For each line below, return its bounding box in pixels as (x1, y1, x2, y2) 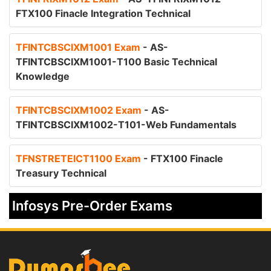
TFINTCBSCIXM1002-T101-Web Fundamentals (16, 119, 237, 131)
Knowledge (16, 70, 70, 82)
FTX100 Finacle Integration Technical (16, 7, 191, 19)
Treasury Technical (16, 167, 106, 179)
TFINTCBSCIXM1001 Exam (16, 41, 143, 53)
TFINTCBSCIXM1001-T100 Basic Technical (16, 56, 217, 68)
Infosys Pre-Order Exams (12, 198, 172, 214)
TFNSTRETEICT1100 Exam (16, 152, 143, 165)
